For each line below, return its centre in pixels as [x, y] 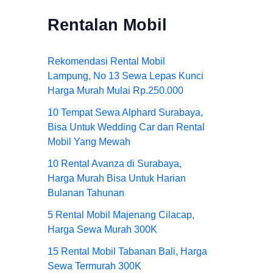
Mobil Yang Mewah [89, 141]
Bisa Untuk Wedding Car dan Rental [126, 127]
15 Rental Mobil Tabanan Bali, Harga [127, 251]
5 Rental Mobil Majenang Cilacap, [121, 214]
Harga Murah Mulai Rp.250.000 [115, 90]
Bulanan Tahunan [86, 193]
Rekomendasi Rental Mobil [106, 61]
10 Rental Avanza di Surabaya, [115, 163]
